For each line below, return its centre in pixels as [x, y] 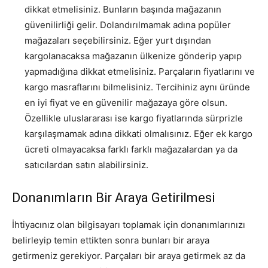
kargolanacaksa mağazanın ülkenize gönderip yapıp [133, 56]
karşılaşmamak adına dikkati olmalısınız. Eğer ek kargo [138, 133]
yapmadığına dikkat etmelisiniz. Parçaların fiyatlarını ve [140, 71]
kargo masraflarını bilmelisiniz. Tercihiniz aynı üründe [137, 87]
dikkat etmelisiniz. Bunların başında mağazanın [123, 9]
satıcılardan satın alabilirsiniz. [86, 165]
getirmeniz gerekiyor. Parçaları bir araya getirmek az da [129, 255]
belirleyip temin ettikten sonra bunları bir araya [111, 240]
